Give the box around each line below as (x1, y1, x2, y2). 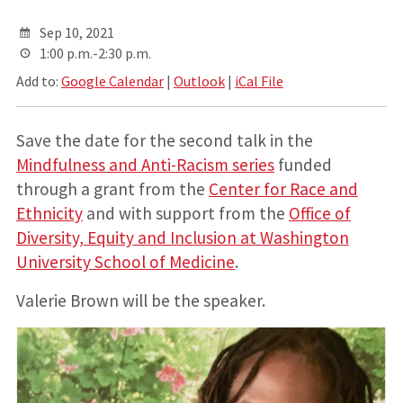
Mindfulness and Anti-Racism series (15, 153, 274, 175)
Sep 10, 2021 (40, 22, 115, 41)
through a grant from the (15, 177, 209, 200)
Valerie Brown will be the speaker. (15, 289, 265, 311)
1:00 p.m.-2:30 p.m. (37, 43, 152, 62)
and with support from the (82, 201, 289, 224)
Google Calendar (60, 71, 164, 90)
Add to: (15, 71, 61, 90)
